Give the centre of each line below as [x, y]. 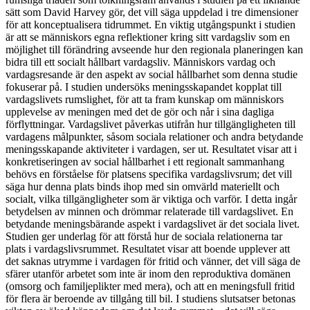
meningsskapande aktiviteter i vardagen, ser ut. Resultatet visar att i [151, 149]
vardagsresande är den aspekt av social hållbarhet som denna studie [152, 74]
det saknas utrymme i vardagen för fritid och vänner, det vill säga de [153, 261]
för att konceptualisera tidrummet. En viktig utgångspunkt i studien [151, 24]
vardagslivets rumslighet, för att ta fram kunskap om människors [145, 99]
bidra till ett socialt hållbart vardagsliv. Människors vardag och [140, 62]
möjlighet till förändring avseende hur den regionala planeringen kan [154, 49]
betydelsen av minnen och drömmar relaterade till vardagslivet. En [149, 211]
